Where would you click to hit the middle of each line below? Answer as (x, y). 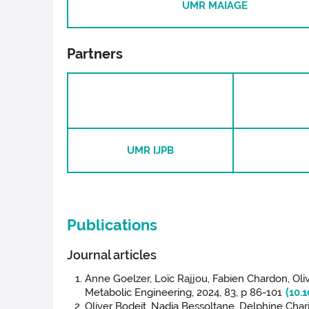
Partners (95, 54)
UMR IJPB (151, 151)
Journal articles (112, 255)
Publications (112, 225)
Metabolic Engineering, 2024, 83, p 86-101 (185, 292)
